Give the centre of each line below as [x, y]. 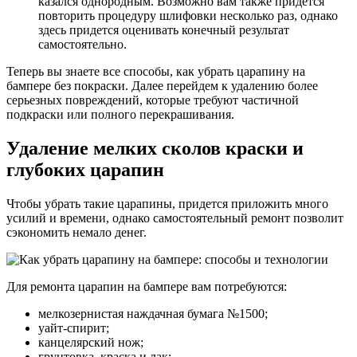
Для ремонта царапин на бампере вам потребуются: [147, 286]
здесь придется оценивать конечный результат [164, 29]
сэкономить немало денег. [76, 232]
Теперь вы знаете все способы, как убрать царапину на [156, 71]
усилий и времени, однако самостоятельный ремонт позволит [175, 218]
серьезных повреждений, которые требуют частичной [153, 100]
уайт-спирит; [74, 328]
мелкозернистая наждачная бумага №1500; [153, 313]
